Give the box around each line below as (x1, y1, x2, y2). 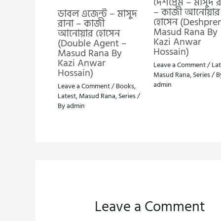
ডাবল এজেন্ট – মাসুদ (58, 6, 137, 22)
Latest (58, 90, 76, 102)
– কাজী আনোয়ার (153, 4, 220, 21)
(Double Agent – (58, 36, 127, 52)
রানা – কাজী (58, 16, 105, 32)
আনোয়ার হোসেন (58, 26, 120, 42)
